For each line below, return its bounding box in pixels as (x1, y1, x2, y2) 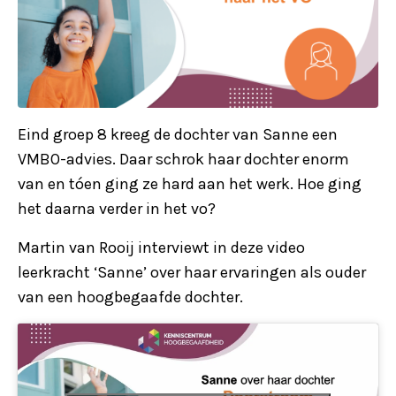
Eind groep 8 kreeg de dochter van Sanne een (18, 124, 338, 144)
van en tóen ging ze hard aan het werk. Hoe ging (18, 173, 362, 194)
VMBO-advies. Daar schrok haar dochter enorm (18, 148, 349, 169)
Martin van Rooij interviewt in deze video (18, 237, 305, 257)
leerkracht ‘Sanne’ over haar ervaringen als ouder (18, 262, 366, 282)
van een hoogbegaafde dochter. (18, 286, 243, 307)
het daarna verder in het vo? (18, 198, 216, 218)
